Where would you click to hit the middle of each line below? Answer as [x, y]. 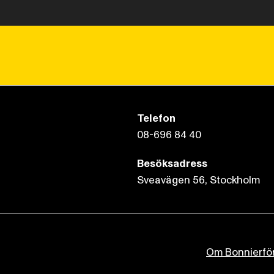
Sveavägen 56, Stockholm [198, 180]
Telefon [156, 118]
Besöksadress [172, 164]
